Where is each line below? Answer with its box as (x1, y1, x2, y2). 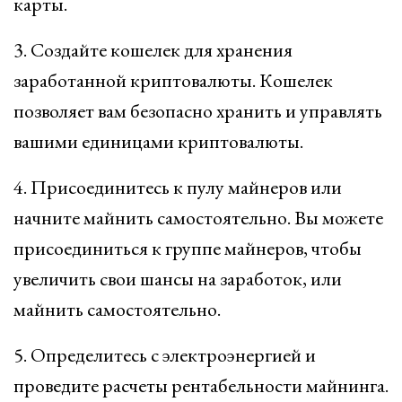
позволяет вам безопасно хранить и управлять (13, 98, 382, 124)
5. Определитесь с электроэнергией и (13, 342, 316, 368)
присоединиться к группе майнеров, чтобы (13, 235, 362, 261)
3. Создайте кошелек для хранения (13, 37, 293, 63)
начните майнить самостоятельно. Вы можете (13, 205, 383, 231)
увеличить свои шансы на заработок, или (13, 266, 342, 292)
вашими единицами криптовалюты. (13, 128, 303, 154)
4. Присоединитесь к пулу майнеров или (13, 174, 342, 200)
